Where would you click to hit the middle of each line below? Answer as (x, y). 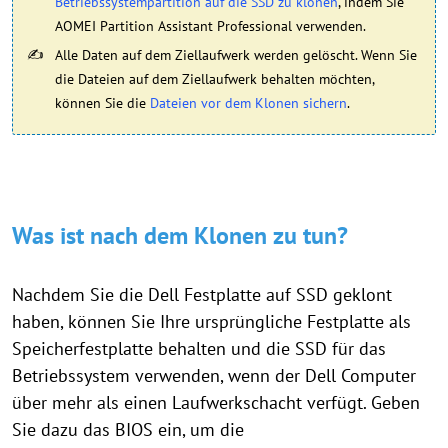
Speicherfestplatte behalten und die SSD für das (199, 348)
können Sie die (102, 102)
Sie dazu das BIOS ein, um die (128, 429)
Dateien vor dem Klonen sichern (248, 102)
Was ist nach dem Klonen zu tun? (180, 235)
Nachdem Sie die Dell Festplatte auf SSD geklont (202, 294)
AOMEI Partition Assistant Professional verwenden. (210, 25)
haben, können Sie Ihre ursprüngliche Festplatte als (211, 321)
